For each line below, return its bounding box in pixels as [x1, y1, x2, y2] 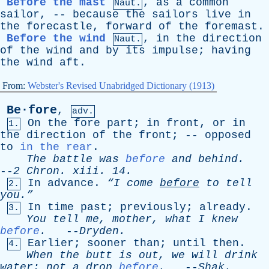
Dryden [79, 225, 119, 237]
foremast [205, 20, 258, 32]
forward [106, 20, 152, 32]
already [199, 201, 246, 213]
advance [47, 177, 94, 189]
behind [198, 153, 238, 165]
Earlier [28, 237, 74, 249]
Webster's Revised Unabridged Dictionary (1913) [28, 80, 214, 91]
